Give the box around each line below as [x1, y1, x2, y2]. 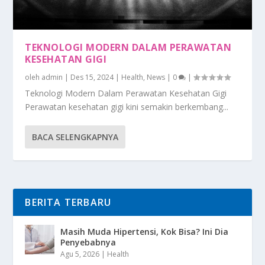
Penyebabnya [60, 237, 117, 248]
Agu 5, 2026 [60, 249, 100, 260]
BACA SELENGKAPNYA [32, 131, 119, 143]
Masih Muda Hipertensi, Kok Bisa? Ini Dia [60, 226, 229, 238]
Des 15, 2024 [70, 72, 114, 83]
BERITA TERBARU [25, 196, 112, 209]
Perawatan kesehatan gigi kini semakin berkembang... [25, 101, 229, 113]
